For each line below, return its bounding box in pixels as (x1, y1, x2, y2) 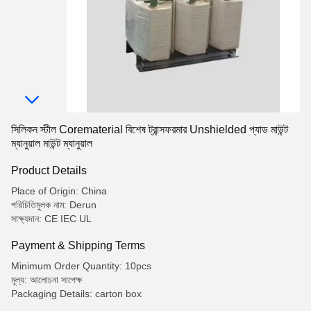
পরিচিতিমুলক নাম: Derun (11, 199, 96, 210)
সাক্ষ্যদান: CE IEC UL (11, 213, 92, 224)
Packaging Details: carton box (11, 288, 142, 299)
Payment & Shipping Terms (11, 239, 145, 251)
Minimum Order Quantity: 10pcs (11, 260, 151, 271)
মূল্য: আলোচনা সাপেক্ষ (11, 274, 82, 285)
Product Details (11, 164, 87, 176)
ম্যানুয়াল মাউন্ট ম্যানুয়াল (11, 137, 92, 149)
